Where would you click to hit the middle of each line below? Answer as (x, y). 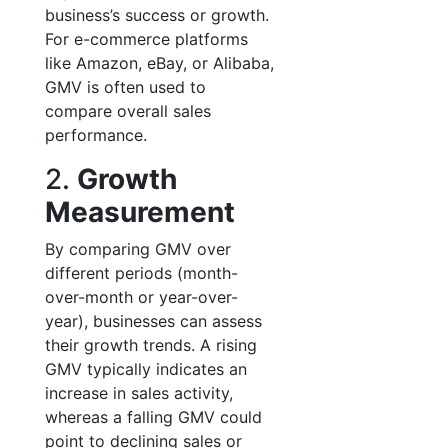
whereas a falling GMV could (153, 417)
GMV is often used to (125, 87)
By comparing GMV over (138, 249)
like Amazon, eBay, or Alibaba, (159, 63)
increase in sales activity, (139, 393)
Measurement (140, 212)
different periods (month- (141, 273)
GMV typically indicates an (146, 369)
